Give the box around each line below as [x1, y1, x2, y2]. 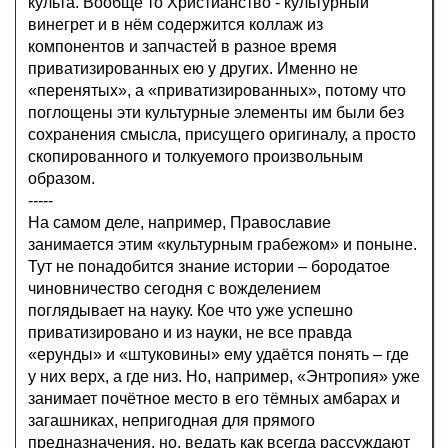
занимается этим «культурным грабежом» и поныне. [28, 236, 417, 254]
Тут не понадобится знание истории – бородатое [28, 258, 390, 276]
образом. [28, 170, 95, 188]
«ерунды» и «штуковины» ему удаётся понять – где [28, 346, 409, 364]
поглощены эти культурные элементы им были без [28, 104, 404, 122]
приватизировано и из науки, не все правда [28, 324, 352, 342]
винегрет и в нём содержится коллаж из [28, 16, 323, 34]
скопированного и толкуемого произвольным [28, 148, 363, 166]
